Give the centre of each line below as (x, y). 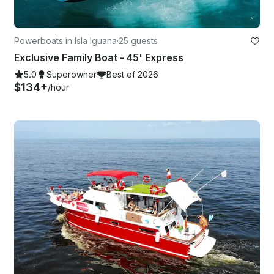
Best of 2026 (132, 74)
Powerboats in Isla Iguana (65, 40)
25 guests (138, 40)
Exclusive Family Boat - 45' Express (99, 57)
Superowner (72, 74)
